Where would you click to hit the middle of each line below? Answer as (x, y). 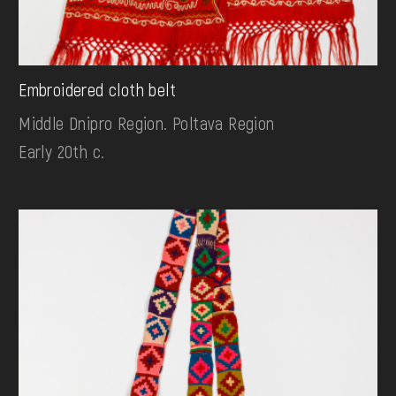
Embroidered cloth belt (97, 90)
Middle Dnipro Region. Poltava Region (147, 123)
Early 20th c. (62, 152)
